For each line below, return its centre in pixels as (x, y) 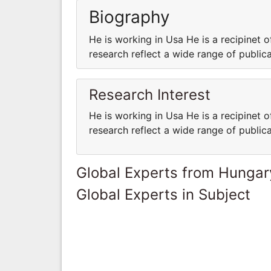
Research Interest (150, 94)
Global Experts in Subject (163, 194)
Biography (129, 17)
